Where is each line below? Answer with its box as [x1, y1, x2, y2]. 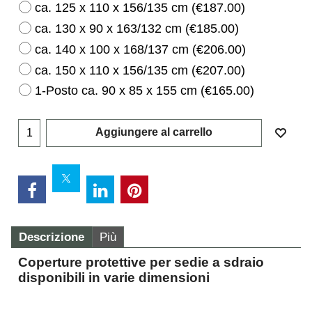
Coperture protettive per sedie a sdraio [18, 254, 264, 270]
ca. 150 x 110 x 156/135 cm [35, 63, 192, 77]
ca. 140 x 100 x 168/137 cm [35, 42, 192, 56]
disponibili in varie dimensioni [18, 270, 210, 285]
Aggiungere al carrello [95, 125, 212, 138]
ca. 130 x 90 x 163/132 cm [35, 21, 185, 36]
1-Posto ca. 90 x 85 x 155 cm [35, 84, 201, 98]
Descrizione [19, 230, 84, 244]
